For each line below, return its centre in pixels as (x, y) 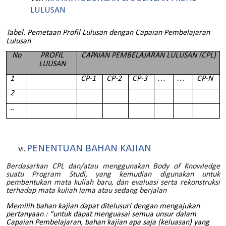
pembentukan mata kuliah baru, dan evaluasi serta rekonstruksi (113, 183)
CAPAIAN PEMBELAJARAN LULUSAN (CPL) (148, 56)
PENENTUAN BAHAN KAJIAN (89, 148)
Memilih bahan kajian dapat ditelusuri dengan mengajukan (103, 206)
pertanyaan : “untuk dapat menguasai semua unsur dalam (101, 214)
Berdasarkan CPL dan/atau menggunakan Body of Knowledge (113, 167)
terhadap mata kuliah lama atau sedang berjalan (86, 191)
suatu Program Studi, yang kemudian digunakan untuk (113, 175)
